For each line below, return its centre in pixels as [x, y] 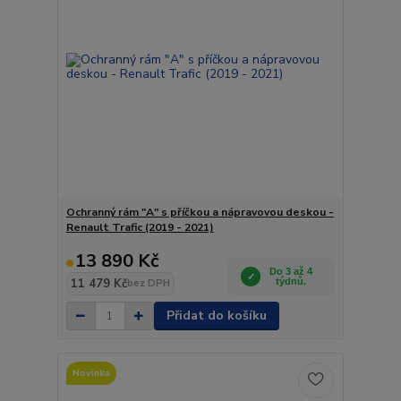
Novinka [91, 372]
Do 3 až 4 [291, 271]
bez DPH [148, 283]
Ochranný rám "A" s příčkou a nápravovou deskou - [200, 212]
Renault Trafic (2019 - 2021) [140, 227]
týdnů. [291, 281]
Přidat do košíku [216, 316]
